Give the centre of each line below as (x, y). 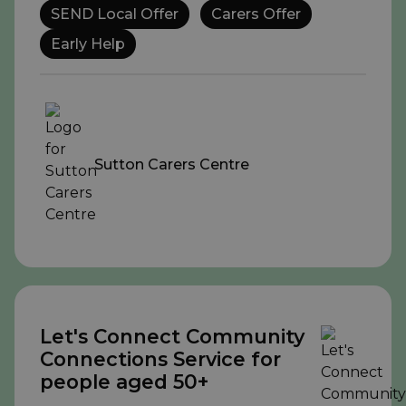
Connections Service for (160, 359)
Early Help (88, 44)
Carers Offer (256, 14)
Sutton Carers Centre (172, 164)
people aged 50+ (124, 382)
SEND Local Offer (115, 14)
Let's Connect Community (172, 337)
